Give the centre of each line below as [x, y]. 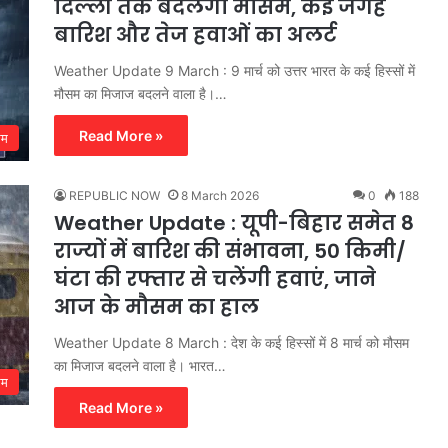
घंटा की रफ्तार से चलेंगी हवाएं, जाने [215, 278]
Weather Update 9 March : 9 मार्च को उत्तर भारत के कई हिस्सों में [234, 70]
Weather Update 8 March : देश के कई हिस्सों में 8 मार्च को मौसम [231, 342]
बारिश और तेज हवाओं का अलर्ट [195, 34]
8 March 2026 [220, 195]
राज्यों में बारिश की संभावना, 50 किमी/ [230, 250]
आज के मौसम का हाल [156, 306]
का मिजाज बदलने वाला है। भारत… [140, 365]
